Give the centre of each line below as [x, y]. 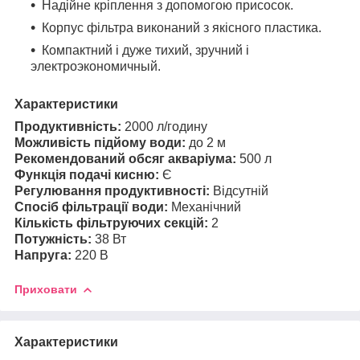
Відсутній [241, 190]
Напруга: [45, 255]
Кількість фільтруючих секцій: [111, 223]
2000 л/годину [166, 126]
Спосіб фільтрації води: [93, 207]
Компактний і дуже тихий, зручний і [145, 50]
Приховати [46, 289]
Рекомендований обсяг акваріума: [125, 158]
